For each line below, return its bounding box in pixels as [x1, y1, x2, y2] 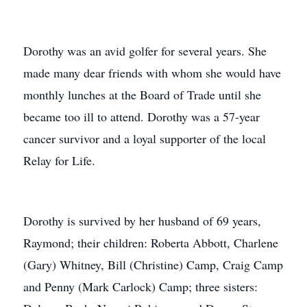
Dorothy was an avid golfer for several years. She [23, 42, 267, 59]
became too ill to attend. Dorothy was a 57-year [23, 108, 260, 125]
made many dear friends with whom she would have [23, 64, 281, 81]
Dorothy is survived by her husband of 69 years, [23, 212, 261, 229]
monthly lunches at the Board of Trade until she [23, 86, 261, 103]
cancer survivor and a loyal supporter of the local [23, 130, 266, 147]
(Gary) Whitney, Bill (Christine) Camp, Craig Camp [23, 256, 283, 273]
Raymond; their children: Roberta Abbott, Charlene [23, 234, 278, 251]
